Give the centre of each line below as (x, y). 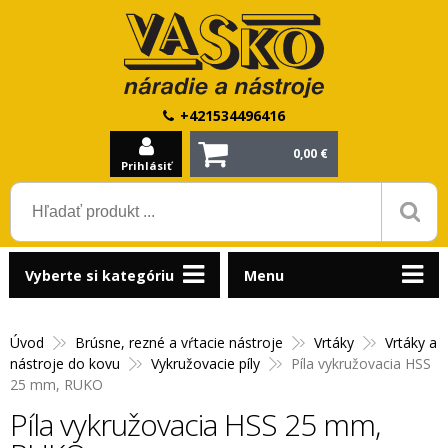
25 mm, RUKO (56, 384)
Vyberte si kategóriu (99, 275)
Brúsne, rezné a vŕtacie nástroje (179, 342)
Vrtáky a (411, 342)
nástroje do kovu (65, 363)
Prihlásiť (146, 165)
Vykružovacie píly (205, 363)
